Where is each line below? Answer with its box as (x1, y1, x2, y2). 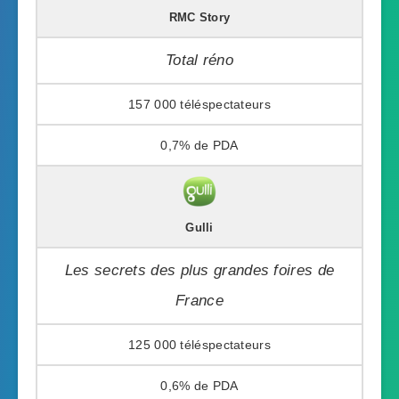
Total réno (166, 51, 233, 69)
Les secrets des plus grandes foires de (64, 261, 335, 279)
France (175, 291, 224, 309)
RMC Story (168, 11, 231, 24)
